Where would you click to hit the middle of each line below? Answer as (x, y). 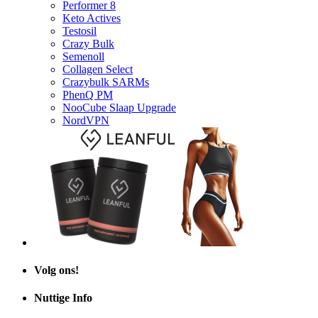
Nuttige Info (63, 298)
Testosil (79, 31)
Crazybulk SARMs (106, 82)
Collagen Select (98, 69)
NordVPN (86, 120)
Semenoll (83, 56)
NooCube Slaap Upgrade (119, 107)
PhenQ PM (88, 94)
